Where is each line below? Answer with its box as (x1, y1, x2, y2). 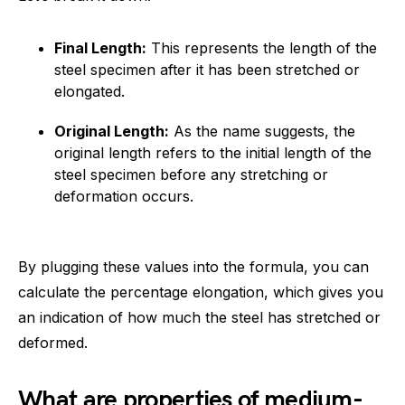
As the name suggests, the (169, 122, 355, 140)
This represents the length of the (146, 39, 377, 57)
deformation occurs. (54, 187, 193, 205)
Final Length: (54, 39, 146, 57)
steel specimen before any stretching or (54, 165, 328, 184)
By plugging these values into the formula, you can (18, 258, 369, 276)
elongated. (54, 82, 125, 100)
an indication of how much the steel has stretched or (18, 308, 381, 326)
